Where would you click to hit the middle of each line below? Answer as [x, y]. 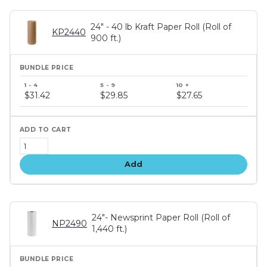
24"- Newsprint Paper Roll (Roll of [161, 218]
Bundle [34, 81]
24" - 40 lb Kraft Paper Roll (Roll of [161, 27]
